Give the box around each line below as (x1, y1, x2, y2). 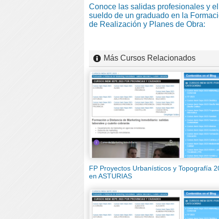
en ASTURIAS (89, 172, 132, 180)
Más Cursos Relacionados (104, 53, 196, 62)
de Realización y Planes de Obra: (89, 20, 205, 28)
